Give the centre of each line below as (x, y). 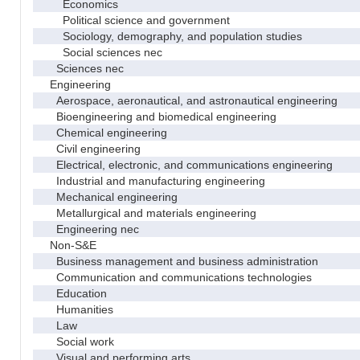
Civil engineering (89, 148)
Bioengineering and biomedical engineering (157, 116)
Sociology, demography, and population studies (170, 36)
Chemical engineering (102, 132)
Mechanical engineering (107, 196)
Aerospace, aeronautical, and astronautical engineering (187, 100)
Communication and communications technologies (174, 277)
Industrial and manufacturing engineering (151, 180)
